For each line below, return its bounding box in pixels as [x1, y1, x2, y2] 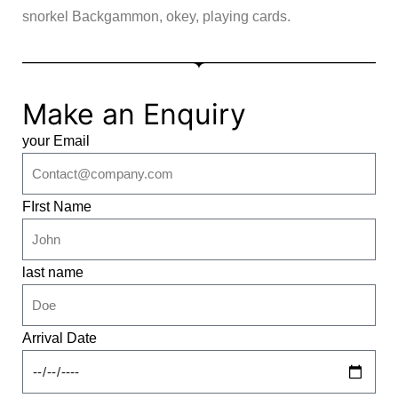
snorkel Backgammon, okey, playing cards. [22, 9, 291, 25]
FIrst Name [22, 199, 92, 215]
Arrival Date [22, 330, 97, 346]
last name [22, 265, 84, 281]
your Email [22, 133, 90, 149]
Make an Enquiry [22, 97, 246, 132]
